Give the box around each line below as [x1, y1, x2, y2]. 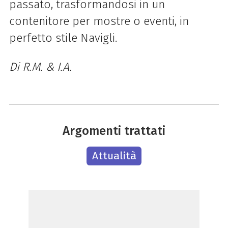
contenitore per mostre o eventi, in [9, 14, 189, 28]
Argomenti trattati [63, 123, 165, 138]
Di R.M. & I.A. [9, 60, 72, 74]
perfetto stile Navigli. [9, 31, 117, 45]
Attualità [92, 149, 136, 162]
